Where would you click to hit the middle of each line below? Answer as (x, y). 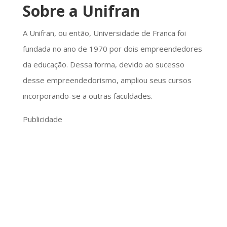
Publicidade (42, 119)
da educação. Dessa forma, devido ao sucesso (103, 64)
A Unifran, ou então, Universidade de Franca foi (104, 33)
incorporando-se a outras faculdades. (87, 96)
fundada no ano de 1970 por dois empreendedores (112, 48)
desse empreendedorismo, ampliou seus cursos (107, 80)
